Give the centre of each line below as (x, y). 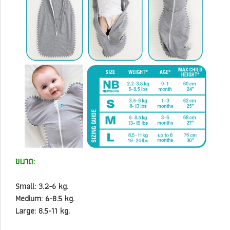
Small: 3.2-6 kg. (43, 186)
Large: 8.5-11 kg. (44, 210)
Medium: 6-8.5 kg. (46, 198)
